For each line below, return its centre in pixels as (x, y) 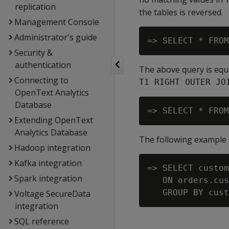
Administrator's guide (55, 37)
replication (35, 7)
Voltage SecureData (52, 194)
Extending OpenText (53, 120)
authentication (43, 65)
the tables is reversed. (181, 12)
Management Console (56, 22)
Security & (33, 53)
